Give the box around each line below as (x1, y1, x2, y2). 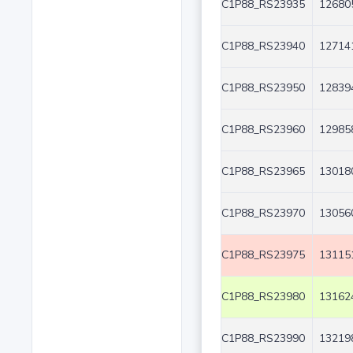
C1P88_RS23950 (221, 80, 305, 96)
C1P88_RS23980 (221, 289, 305, 305)
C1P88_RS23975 (221, 247, 305, 263)
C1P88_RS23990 (221, 331, 305, 347)
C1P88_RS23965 (221, 164, 305, 180)
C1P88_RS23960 (221, 122, 305, 138)
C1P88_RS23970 (221, 206, 305, 221)
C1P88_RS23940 (221, 39, 305, 54)
